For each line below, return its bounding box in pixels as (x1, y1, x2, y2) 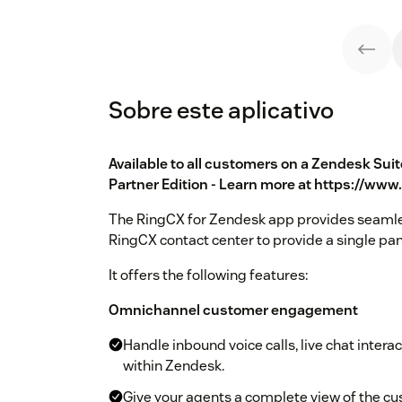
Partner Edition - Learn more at (109, 175, 314, 195)
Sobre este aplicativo (109, 95, 334, 126)
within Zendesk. (123, 356, 224, 376)
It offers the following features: (109, 266, 308, 285)
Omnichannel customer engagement (109, 301, 358, 320)
